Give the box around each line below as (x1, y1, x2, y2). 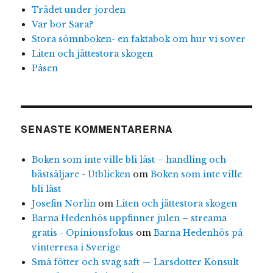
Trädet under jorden (31, 4, 126, 15)
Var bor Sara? (31, 18, 93, 30)
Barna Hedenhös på (153, 227, 243, 239)
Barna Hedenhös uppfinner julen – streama (31, 213, 227, 224)
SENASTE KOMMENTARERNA (21, 122, 174, 136)
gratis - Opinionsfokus (31, 227, 133, 239)
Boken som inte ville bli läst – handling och (31, 154, 226, 166)
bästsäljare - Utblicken (31, 169, 130, 180)
